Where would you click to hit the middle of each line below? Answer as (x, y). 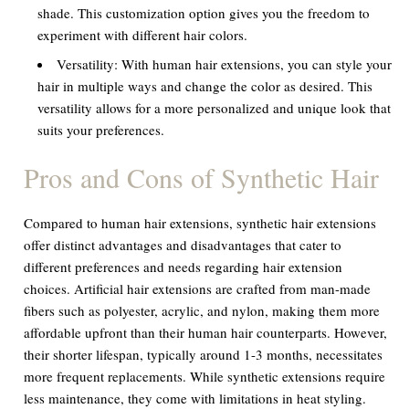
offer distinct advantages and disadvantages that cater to (183, 244)
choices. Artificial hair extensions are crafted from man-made (198, 288)
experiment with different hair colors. (143, 34)
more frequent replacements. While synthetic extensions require (205, 376)
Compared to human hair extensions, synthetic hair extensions (200, 222)
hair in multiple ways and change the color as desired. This (205, 85)
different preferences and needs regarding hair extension (184, 266)
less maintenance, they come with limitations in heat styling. (195, 398)
